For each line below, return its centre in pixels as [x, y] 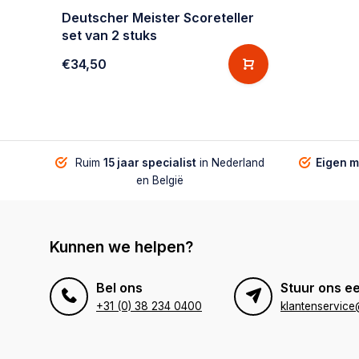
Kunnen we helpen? [121, 246]
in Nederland [230, 162]
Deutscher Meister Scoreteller [158, 17]
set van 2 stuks [109, 35]
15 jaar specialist [150, 162]
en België [160, 180]
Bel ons [119, 287]
